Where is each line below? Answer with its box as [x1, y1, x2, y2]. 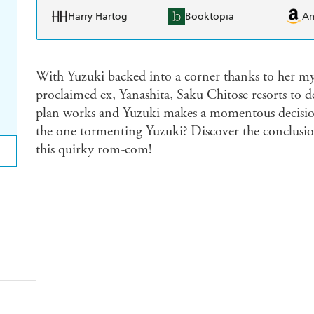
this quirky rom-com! [35, 141, 151, 159]
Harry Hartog [67, 10, 128, 22]
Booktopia [185, 10, 234, 22]
